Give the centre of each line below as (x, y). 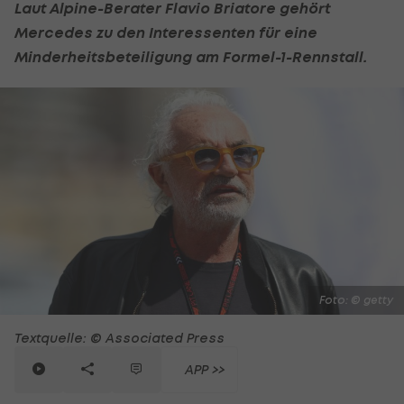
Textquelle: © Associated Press (119, 337)
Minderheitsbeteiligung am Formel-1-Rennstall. (191, 56)
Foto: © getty (356, 299)
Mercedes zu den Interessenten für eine (166, 32)
